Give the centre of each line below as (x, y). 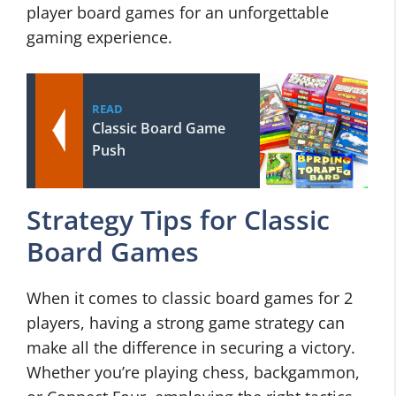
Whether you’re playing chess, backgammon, (193, 372)
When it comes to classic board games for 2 (190, 298)
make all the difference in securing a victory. (191, 347)
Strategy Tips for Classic (178, 220)
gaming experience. (99, 37)
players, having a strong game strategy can (186, 323)
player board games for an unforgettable (178, 12)
